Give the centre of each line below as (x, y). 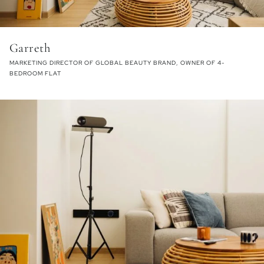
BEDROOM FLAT (35, 74)
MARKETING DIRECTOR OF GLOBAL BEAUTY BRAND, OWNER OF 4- (117, 63)
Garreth (30, 48)
